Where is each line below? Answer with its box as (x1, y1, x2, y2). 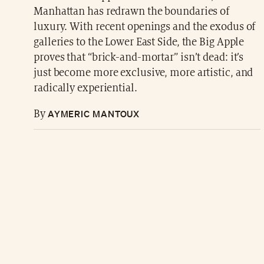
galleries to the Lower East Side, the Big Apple (34, 37, 245, 48)
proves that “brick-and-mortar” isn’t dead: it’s (34, 52, 244, 64)
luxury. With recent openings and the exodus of (34, 21, 256, 33)
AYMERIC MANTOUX (45, 108, 140, 120)
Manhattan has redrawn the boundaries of (34, 6, 230, 18)
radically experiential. (34, 82, 137, 94)
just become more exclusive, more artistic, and (34, 67, 253, 79)
